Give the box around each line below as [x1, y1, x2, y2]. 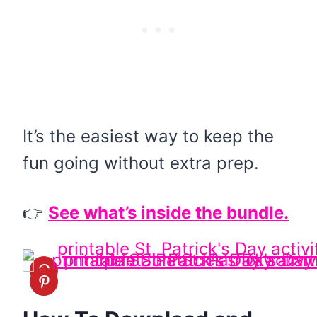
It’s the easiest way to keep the [23, 125, 274, 146]
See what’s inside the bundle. [48, 202, 289, 223]
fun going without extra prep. [23, 152, 259, 173]
